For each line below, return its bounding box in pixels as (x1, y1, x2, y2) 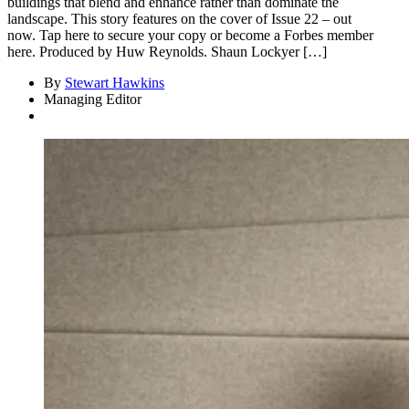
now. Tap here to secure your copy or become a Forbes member (7, 26, 373, 43)
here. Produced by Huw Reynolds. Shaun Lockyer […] (7, 43, 327, 59)
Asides (6, 137, 67, 162)
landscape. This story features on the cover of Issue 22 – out (7, 10, 351, 26)
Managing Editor (44, 90, 142, 107)
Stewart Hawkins (65, 74, 164, 90)
